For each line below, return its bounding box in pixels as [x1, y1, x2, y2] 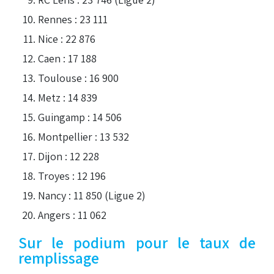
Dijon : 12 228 [38, 149, 99, 163]
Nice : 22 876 [38, 31, 95, 46]
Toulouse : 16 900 [38, 70, 119, 85]
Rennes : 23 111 [38, 12, 108, 26]
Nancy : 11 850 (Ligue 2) [38, 188, 146, 202]
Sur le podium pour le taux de [18, 232, 256, 253]
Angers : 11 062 [38, 207, 106, 222]
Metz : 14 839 [38, 90, 97, 105]
